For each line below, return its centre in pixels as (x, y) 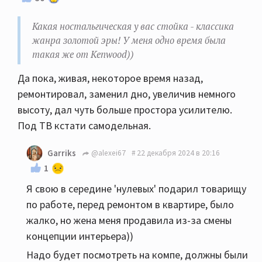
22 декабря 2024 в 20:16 (178, 153)
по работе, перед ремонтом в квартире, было (130, 204)
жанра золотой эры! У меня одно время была (129, 40)
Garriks (62, 153)
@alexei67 (108, 153)
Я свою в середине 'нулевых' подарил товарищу (136, 188)
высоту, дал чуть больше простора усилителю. (125, 109)
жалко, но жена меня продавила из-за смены (129, 220)
